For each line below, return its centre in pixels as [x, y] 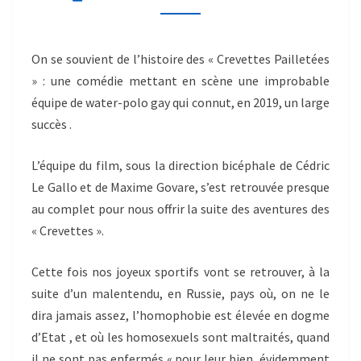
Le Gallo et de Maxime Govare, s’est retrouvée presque [180, 187]
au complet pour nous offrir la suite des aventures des [180, 209]
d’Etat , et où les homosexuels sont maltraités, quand [180, 337]
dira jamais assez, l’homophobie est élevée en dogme [180, 315]
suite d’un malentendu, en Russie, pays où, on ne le [180, 294]
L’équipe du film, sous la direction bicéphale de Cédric [180, 166]
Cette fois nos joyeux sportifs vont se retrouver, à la [180, 272]
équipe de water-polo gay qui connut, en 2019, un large [180, 103]
